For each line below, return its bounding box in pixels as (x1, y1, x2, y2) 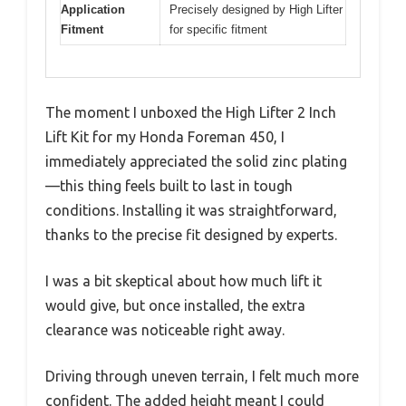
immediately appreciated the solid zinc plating (45, 152, 347, 169)
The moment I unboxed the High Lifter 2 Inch (45, 103, 336, 121)
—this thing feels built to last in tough (45, 177, 293, 194)
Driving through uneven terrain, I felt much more (45, 367, 359, 384)
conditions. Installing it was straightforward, (45, 201, 337, 218)
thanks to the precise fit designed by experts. (45, 226, 337, 243)
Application (61, 3, 125, 17)
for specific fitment (169, 23, 267, 37)
